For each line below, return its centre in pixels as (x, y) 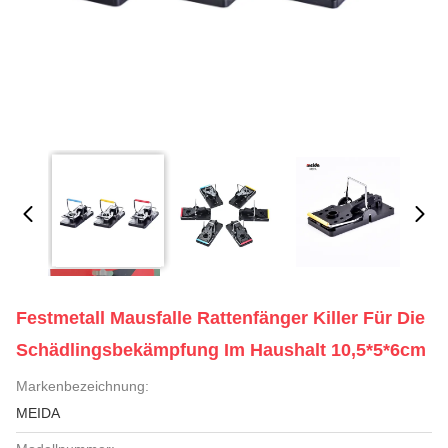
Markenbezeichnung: (82, 386)
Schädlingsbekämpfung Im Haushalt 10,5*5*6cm (221, 350)
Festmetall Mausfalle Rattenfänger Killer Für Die (220, 318)
